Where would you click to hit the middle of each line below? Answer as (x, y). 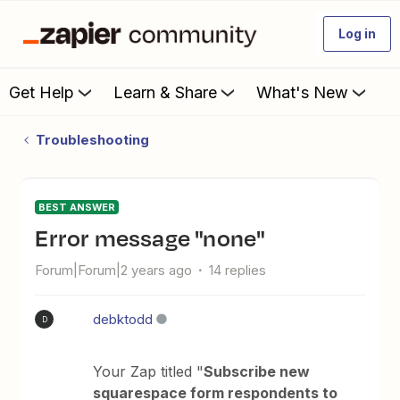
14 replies (238, 270)
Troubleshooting (92, 140)
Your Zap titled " (149, 371)
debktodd (123, 319)
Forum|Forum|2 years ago (114, 270)
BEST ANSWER (77, 207)
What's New (302, 92)
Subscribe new (257, 371)
